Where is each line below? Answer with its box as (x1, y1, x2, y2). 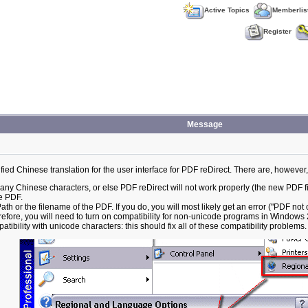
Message (186, 120, 223, 129)
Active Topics (204, 6, 250, 14)
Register (263, 27, 291, 36)
